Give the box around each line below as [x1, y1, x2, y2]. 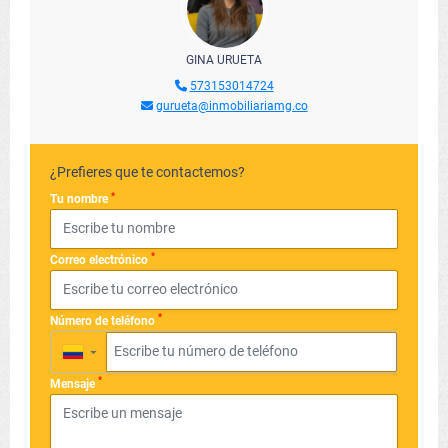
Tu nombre [50, 192, 111, 206]
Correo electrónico [50, 252, 151, 267]
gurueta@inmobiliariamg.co [155, 99, 308, 113]
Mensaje [50, 376, 98, 391]
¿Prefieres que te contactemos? [50, 164, 245, 180]
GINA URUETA [186, 53, 262, 67]
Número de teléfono [50, 313, 158, 328]
